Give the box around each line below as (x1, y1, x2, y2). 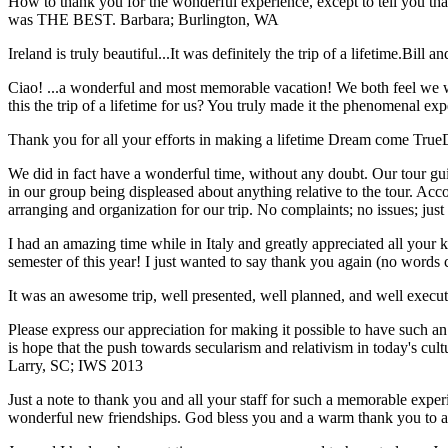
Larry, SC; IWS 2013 (8, 357, 143, 375)
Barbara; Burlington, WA (120, 11, 279, 29)
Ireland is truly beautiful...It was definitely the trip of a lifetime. (8, 45, 402, 63)
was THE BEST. (8, 11, 120, 29)
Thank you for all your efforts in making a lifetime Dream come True (8, 131, 442, 149)
